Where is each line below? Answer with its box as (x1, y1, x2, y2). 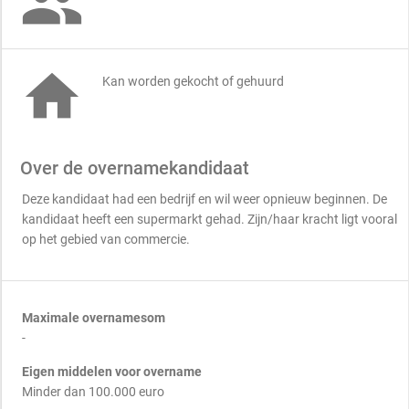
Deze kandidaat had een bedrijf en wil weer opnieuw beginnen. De (22, 192, 387, 206)
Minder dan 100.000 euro (22, 384, 164, 399)
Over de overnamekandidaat (20, 157, 249, 179)
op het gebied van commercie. (22, 232, 190, 246)
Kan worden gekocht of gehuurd (102, 74, 284, 89)
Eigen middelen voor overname (22, 364, 202, 379)
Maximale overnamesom (22, 310, 165, 325)
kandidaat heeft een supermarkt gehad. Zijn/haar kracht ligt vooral (22, 212, 397, 226)
